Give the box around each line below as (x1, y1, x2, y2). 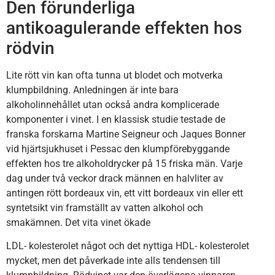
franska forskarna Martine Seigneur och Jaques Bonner (6, 128, 246, 140)
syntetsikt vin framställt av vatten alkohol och (6, 201, 203, 214)
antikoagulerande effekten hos (6, 17, 242, 38)
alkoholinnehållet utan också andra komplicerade (6, 98, 219, 110)
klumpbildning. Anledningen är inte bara (6, 83, 179, 96)
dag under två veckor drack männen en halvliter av (6, 172, 223, 184)
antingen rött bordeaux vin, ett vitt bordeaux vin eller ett (6, 187, 243, 199)
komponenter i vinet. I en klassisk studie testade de (6, 113, 225, 125)
